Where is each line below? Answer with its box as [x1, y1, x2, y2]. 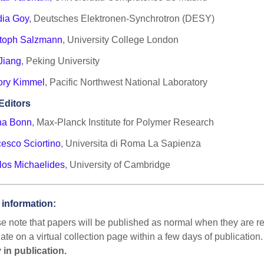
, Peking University [21, 56, 100, 67]
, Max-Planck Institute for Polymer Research [32, 117, 214, 128]
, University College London [62, 35, 179, 45]
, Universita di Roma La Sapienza [61, 138, 202, 149]
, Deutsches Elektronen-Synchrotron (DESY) [29, 14, 215, 24]
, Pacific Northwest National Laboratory [45, 77, 208, 88]
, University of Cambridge [65, 160, 171, 170]
